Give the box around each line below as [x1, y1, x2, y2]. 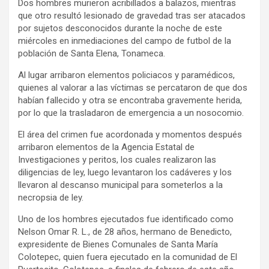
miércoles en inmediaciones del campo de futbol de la [18, 35, 231, 46]
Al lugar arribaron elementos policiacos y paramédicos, [18, 70, 235, 80]
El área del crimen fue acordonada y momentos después [18, 129, 242, 140]
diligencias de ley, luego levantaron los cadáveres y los [18, 167, 232, 178]
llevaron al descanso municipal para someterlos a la [18, 180, 223, 190]
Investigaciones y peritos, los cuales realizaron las [18, 154, 216, 165]
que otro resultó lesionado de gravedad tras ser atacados [18, 10, 246, 21]
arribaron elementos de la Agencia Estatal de [18, 142, 195, 153]
